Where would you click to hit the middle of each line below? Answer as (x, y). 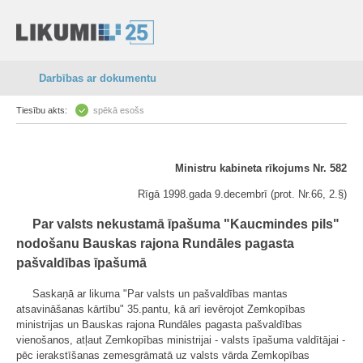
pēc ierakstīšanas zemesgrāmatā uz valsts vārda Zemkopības (163, 355)
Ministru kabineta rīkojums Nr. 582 (261, 168)
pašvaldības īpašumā (81, 263)
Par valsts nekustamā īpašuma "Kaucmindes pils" (186, 224)
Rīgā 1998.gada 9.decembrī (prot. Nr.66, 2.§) (242, 194)
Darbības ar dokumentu (98, 78)
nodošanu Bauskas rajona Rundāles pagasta (155, 243)
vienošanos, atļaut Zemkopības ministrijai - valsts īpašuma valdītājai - (181, 340)
